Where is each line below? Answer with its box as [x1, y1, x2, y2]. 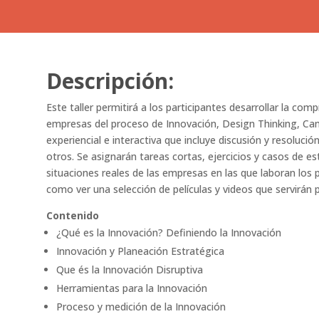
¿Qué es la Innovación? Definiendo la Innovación [56, 226, 281, 240]
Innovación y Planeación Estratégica [56, 244, 224, 258]
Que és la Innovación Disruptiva [56, 263, 203, 277]
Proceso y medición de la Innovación [56, 300, 226, 314]
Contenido [46, 209, 99, 223]
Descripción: [46, 66, 179, 96]
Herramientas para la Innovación [56, 281, 207, 296]
